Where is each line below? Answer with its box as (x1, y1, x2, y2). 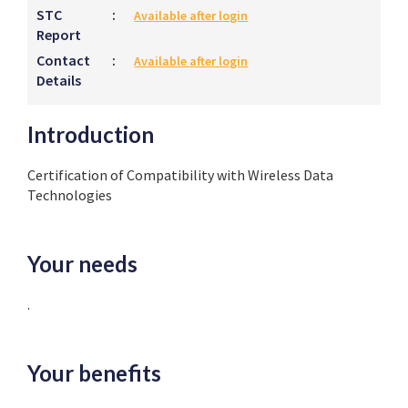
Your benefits (27, 360, 161, 386)
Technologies (27, 186, 112, 204)
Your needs (27, 250, 138, 277)
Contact (36, 51, 90, 69)
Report (36, 25, 81, 44)
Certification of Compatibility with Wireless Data (27, 166, 333, 184)
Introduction (27, 121, 154, 148)
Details (36, 71, 81, 89)
